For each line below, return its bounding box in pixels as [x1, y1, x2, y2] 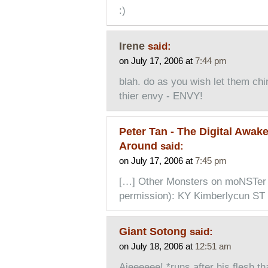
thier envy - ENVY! [118, 90, 203, 102]
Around [118, 139, 160, 152]
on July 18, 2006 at [118, 240, 195, 251]
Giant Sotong [118, 224, 190, 237]
